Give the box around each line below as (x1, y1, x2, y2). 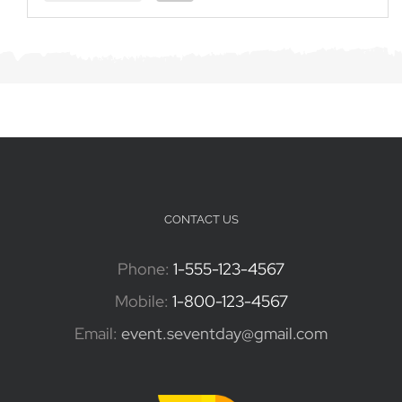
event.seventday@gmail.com (121, 323, 328, 344)
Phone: (118, 258, 173, 279)
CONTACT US (163, 213, 239, 226)
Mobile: (114, 291, 172, 311)
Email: (74, 323, 121, 344)
